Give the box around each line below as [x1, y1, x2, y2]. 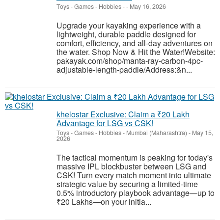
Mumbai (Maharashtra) [126, 128, 187, 137]
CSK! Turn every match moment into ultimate [56, 169, 211, 181]
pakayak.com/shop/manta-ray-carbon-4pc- [56, 55, 203, 67]
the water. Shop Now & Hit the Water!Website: [56, 46, 215, 58]
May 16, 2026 [128, 2, 166, 11]
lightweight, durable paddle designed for [56, 28, 196, 40]
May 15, [191, 128, 213, 137]
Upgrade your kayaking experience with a [56, 20, 201, 31]
